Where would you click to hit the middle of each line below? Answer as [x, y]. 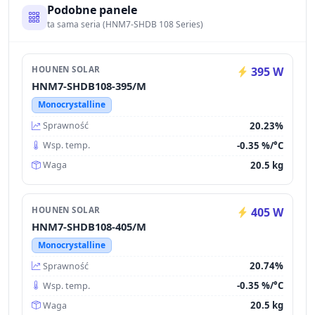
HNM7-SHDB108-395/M [89, 86]
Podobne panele [92, 9]
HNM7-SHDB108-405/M [89, 226]
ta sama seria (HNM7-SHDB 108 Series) [125, 25]
